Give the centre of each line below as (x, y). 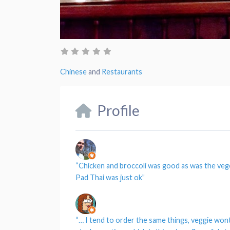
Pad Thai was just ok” (110, 178)
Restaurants (122, 72)
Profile (118, 111)
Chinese (73, 72)
